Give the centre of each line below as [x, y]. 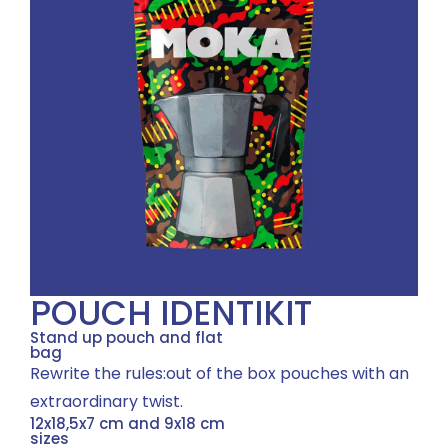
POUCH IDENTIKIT [171, 313]
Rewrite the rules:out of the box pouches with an [219, 374]
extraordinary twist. [106, 402]
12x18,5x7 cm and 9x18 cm [127, 424]
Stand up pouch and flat [126, 338]
